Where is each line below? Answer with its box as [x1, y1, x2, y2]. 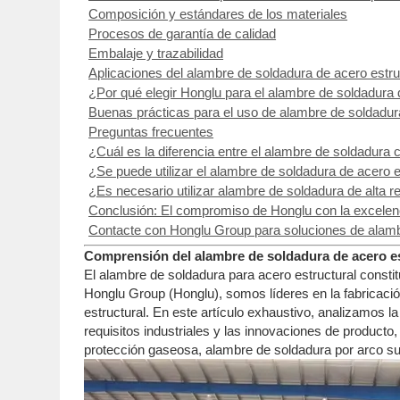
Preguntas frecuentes [88, 123, 214, 139]
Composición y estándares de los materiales [88, 5, 348, 21]
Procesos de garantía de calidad [88, 25, 277, 41]
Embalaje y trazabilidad [88, 45, 224, 61]
